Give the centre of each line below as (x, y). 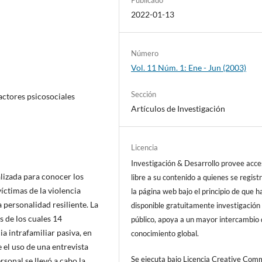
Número (145, 53)
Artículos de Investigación (178, 108)
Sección (144, 94)
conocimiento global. (167, 233)
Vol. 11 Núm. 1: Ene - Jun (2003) (189, 67)
